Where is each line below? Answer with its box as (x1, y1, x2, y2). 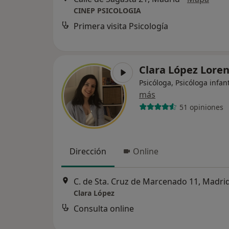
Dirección (70, 146, 106, 157)
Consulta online (74, 203, 134, 215)
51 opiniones (179, 102, 223, 112)
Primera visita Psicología (74, 20, 168, 32)
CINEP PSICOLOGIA (74, 6, 141, 16)
